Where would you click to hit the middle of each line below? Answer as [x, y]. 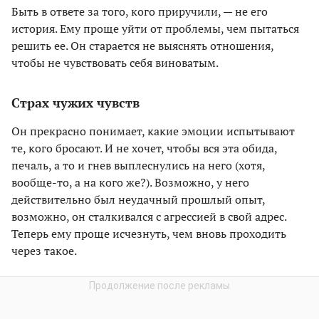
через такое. [44, 250]
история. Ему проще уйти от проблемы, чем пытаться [155, 28]
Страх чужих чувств [75, 102]
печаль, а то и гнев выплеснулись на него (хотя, [138, 165]
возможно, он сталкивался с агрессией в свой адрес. [149, 216]
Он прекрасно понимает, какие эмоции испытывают [153, 131]
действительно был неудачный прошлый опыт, [138, 199]
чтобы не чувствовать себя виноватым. [115, 62]
